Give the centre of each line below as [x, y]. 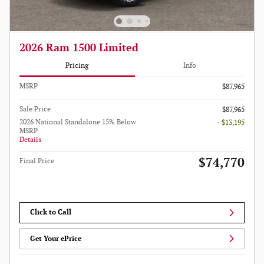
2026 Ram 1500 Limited [79, 48]
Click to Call [51, 213]
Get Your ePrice [56, 239]
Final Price [37, 161]
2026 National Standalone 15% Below [78, 122]
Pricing [77, 66]
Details [30, 140]
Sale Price [35, 109]
